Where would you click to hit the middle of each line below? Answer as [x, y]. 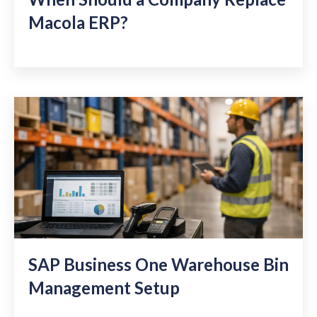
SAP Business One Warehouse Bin [158, 264]
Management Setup [104, 287]
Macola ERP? [78, 23]
